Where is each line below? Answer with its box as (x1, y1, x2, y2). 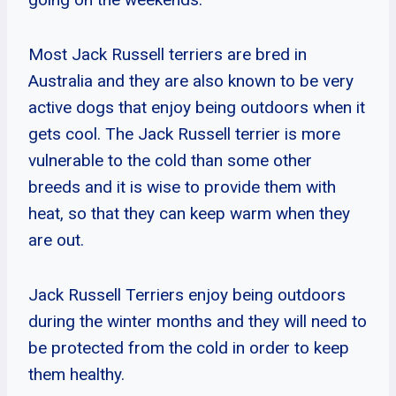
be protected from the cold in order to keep (28, 337, 349, 358)
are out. (28, 229, 84, 250)
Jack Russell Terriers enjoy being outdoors (28, 284, 346, 305)
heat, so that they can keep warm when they (28, 202, 350, 224)
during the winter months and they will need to (28, 310, 367, 331)
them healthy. (28, 363, 125, 385)
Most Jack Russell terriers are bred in (28, 43, 307, 65)
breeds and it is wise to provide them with (28, 176, 336, 197)
